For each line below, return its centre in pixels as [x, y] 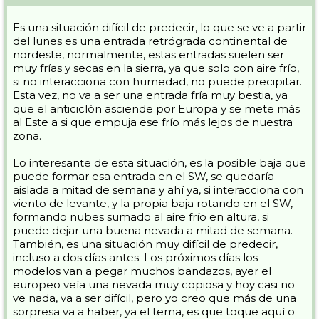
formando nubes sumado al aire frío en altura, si [141, 216]
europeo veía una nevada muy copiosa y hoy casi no [154, 284]
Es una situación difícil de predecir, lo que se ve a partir [159, 27]
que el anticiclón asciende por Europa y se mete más [156, 108]
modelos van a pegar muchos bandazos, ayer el [142, 271]
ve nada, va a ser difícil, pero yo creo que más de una [155, 298]
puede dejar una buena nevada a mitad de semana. [153, 230]
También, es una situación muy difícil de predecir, [145, 244]
